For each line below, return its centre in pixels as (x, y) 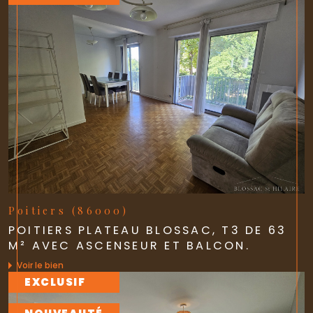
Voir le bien (40, 265)
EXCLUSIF (55, 282)
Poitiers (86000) (68, 210)
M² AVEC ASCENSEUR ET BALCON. (129, 245)
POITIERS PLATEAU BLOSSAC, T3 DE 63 (148, 230)
